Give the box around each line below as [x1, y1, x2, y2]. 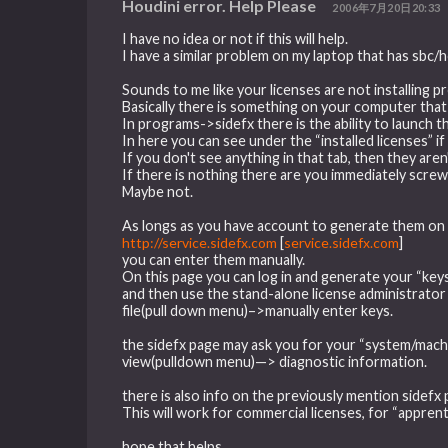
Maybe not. [122, 182, 194, 200]
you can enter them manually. [122, 250, 306, 268]
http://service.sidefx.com [122, 233, 278, 251]
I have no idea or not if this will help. [122, 29, 349, 47]
